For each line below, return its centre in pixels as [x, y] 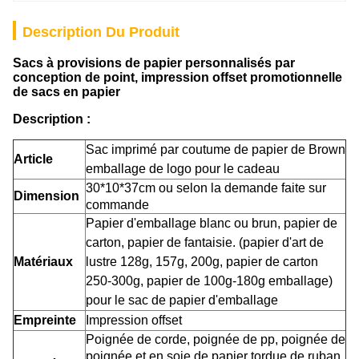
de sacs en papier [67, 92]
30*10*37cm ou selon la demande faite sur [206, 188]
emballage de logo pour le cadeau [183, 169]
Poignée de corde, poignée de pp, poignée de [216, 339]
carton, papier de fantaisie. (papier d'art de [205, 242]
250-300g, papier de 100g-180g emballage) [209, 281]
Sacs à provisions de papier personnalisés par [154, 63]
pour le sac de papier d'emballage [182, 300]
